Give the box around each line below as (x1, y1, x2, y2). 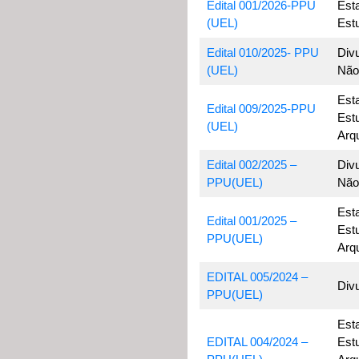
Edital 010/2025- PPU (206, 46, 319, 59)
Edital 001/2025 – (206, 214, 296, 228)
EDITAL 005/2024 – (206, 270, 308, 284)
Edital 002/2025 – (206, 158, 296, 171)
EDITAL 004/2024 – (206, 335, 308, 349)
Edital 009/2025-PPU (206, 102, 316, 115)
